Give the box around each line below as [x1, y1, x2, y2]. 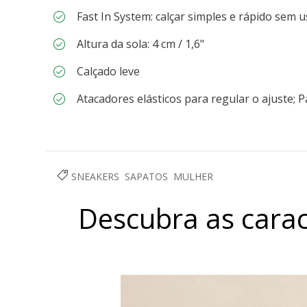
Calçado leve [77, 64, 140, 79]
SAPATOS [125, 169, 168, 183]
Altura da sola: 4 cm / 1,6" [77, 36, 204, 51]
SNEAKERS [71, 169, 119, 183]
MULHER [173, 169, 213, 183]
